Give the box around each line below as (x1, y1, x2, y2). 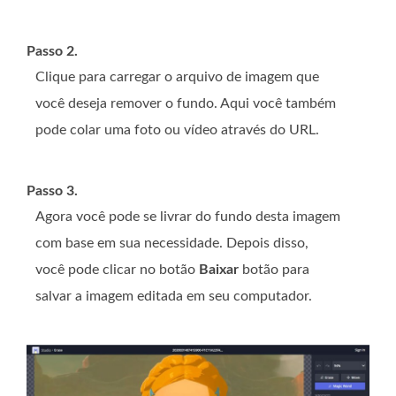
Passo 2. (27, 43, 78, 58)
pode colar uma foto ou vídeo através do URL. (35, 122, 319, 137)
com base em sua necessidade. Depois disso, (35, 235, 308, 250)
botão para (239, 262, 309, 277)
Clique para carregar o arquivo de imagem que (35, 69, 319, 84)
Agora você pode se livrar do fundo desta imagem (35, 209, 340, 224)
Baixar (199, 262, 239, 277)
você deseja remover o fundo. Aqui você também (35, 95, 336, 110)
